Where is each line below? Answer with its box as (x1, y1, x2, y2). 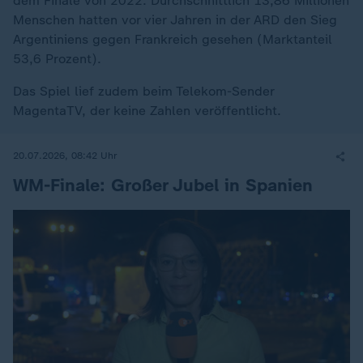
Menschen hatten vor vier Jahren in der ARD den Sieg (13, 11, 337, 28)
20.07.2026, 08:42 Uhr (13, 150, 117, 162)
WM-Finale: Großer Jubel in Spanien (13, 173, 313, 196)
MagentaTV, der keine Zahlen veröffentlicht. (13, 102, 281, 118)
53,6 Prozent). (13, 50, 101, 66)
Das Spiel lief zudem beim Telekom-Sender (13, 83, 274, 99)
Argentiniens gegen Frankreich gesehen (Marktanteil (13, 31, 332, 47)
